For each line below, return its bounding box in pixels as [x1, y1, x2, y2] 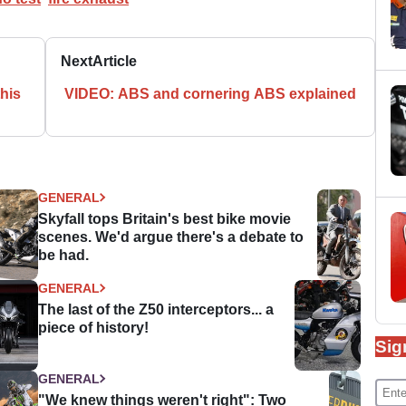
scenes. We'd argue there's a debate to [38, 228, 304, 245]
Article [92, 53, 138, 69]
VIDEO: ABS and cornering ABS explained [64, 85, 357, 101]
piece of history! [38, 319, 150, 335]
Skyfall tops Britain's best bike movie [38, 210, 292, 227]
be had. [38, 246, 90, 263]
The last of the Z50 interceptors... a [38, 301, 275, 317]
